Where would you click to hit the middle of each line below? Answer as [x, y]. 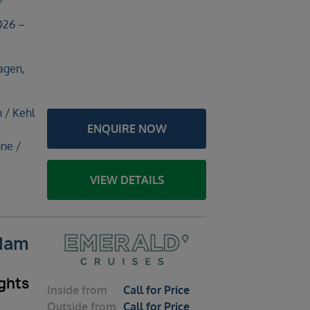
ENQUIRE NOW [127, 129]
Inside [63, 290]
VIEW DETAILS [127, 180]
